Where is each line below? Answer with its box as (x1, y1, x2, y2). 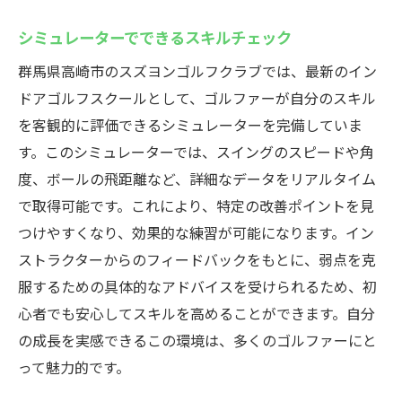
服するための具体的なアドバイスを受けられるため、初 (18, 275, 377, 297)
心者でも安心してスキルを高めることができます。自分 (18, 302, 375, 324)
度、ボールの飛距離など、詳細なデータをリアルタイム (18, 168, 376, 189)
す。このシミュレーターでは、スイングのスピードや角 (18, 141, 374, 162)
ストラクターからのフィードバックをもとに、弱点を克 (18, 249, 376, 270)
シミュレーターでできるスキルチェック (18, 25, 292, 48)
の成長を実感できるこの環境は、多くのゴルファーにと (18, 329, 377, 351)
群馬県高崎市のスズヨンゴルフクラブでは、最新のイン (18, 60, 377, 82)
